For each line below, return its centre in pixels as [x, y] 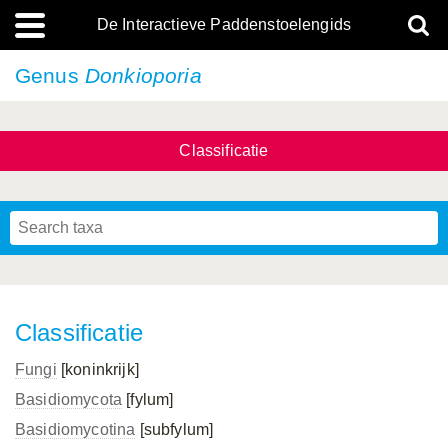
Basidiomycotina [75, 429]
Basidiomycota [69, 399]
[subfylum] [174, 429]
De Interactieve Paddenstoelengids [224, 24]
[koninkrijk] [97, 369]
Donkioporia [143, 75]
